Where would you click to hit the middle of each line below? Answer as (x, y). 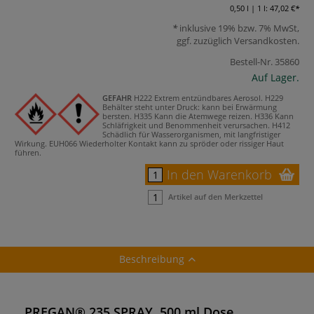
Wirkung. (31, 144)
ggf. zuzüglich (205, 40)
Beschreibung (151, 259)
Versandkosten (266, 40)
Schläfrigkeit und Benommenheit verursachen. (186, 125)
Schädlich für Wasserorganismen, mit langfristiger (191, 135)
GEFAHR (117, 97)
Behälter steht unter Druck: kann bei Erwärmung (190, 107)
